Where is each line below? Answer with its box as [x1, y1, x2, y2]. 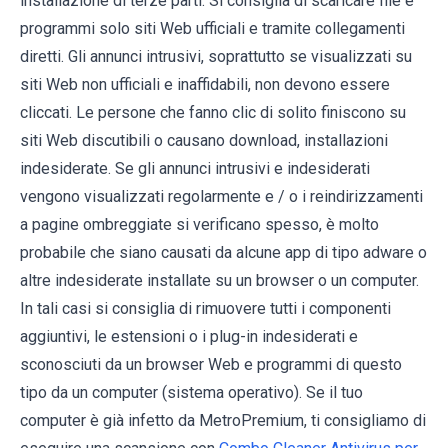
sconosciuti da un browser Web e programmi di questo [20, 355, 402, 375]
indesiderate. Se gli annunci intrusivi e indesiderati [20, 159, 370, 179]
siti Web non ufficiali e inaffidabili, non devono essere [20, 75, 390, 95]
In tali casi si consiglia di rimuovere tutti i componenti [20, 299, 391, 319]
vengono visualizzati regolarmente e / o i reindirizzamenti [20, 187, 423, 207]
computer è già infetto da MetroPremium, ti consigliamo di [20, 411, 426, 431]
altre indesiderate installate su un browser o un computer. [20, 271, 419, 291]
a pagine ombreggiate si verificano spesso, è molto [20, 215, 379, 235]
